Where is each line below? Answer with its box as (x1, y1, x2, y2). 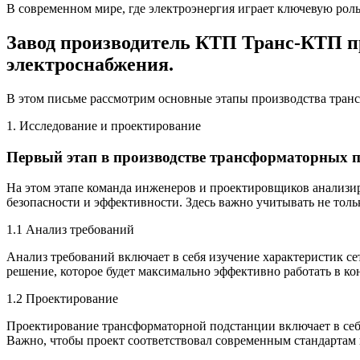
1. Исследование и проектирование (6, 118, 201, 133)
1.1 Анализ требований (6, 223, 134, 237)
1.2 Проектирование (6, 292, 118, 306)
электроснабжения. (6, 53, 174, 75)
